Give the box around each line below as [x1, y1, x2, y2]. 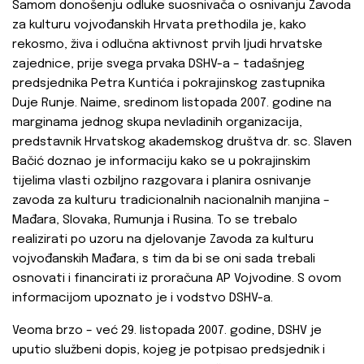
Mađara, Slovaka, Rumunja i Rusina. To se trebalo [12, 214, 297, 227]
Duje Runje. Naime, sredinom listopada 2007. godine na [12, 97, 331, 110]
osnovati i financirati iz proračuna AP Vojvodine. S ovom [12, 272, 341, 286]
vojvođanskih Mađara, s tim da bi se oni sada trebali [12, 253, 315, 266]
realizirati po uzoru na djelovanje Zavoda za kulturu [12, 233, 314, 247]
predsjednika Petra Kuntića [12, 77, 174, 91]
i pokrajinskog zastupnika [177, 77, 325, 91]
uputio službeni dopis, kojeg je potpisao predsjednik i [12, 344, 325, 357]
